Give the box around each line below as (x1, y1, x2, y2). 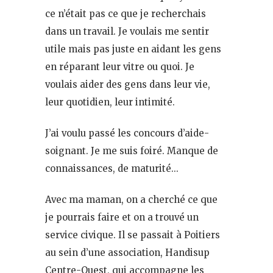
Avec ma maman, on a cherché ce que (45, 193, 218, 205)
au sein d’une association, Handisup (45, 246, 210, 258)
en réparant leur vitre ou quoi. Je (45, 60, 194, 73)
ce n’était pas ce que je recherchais (45, 7, 206, 19)
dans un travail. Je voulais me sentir (45, 25, 209, 37)
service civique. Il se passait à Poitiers (45, 229, 220, 241)
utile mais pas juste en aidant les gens (45, 43, 221, 55)
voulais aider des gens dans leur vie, (45, 78, 210, 90)
